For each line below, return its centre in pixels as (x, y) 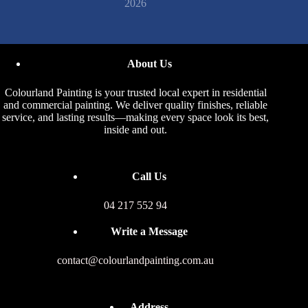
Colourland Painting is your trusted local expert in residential (135, 92)
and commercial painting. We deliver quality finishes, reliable (136, 105)
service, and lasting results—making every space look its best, (136, 117)
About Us (149, 64)
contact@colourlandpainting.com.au (136, 260)
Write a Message (150, 231)
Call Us (150, 176)
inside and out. (136, 130)
